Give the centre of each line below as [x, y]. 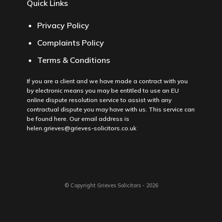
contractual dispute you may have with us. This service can [111, 110]
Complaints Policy [70, 43]
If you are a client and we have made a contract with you [107, 81]
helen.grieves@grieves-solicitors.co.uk [81, 128]
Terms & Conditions [73, 60]
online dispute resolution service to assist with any [99, 100]
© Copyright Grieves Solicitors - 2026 [111, 185]
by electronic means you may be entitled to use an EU [103, 91]
